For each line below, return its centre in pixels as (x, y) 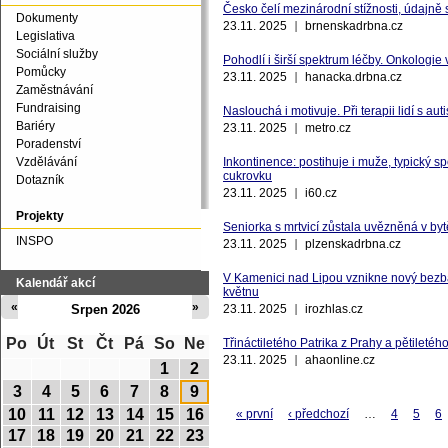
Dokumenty (47, 18)
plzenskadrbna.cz (353, 244)
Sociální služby (57, 54)
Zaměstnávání (54, 90)
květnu (241, 292)
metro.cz (328, 128)
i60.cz (321, 193)
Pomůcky (41, 72)
